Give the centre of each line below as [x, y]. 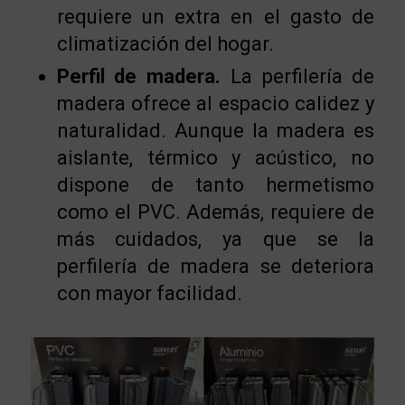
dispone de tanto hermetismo [216, 185]
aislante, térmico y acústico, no [216, 158]
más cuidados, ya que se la [216, 240]
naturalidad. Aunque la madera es [216, 131]
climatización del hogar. [165, 44]
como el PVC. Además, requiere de [216, 212]
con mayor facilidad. [149, 294]
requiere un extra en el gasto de [216, 17]
